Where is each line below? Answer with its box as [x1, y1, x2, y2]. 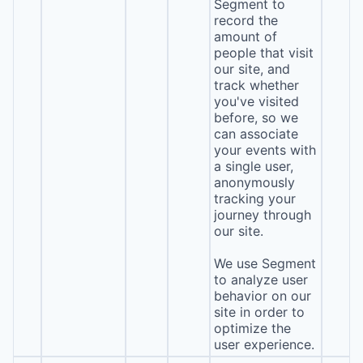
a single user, [213, 158, 293, 174]
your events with [213, 142, 316, 158]
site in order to [213, 304, 305, 320]
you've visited [213, 93, 299, 109]
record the [213, 12, 278, 28]
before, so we [213, 109, 298, 126]
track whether [213, 77, 299, 93]
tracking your [213, 190, 296, 207]
